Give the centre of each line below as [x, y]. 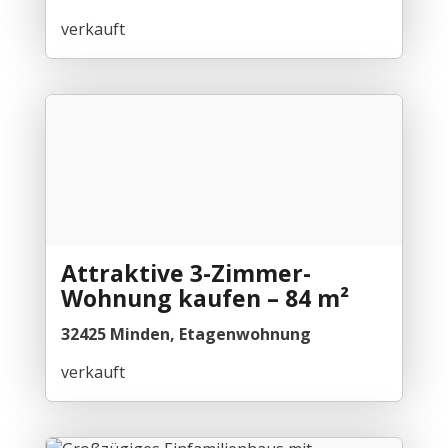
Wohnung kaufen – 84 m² [204, 297]
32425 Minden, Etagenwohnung [185, 333]
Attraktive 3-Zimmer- [185, 272]
